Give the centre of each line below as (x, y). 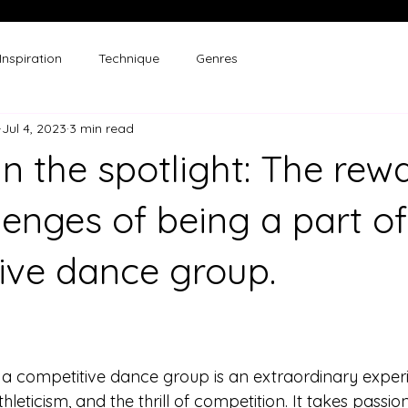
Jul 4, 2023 (34, 128)
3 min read (102, 128)
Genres (217, 58)
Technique (129, 58)
